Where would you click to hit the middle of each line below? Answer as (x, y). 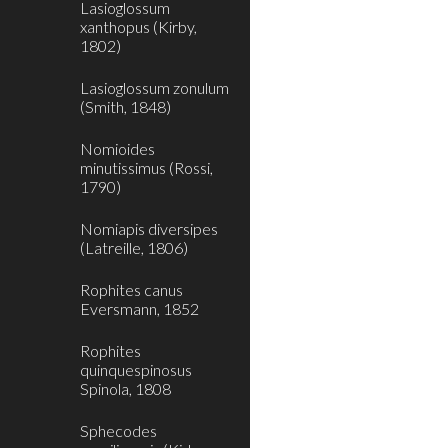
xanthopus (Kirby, (138, 26)
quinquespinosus (136, 369)
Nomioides (117, 148)
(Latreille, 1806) (134, 247)
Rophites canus (131, 289)
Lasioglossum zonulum (154, 87)
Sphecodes (118, 430)
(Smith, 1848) (125, 106)
